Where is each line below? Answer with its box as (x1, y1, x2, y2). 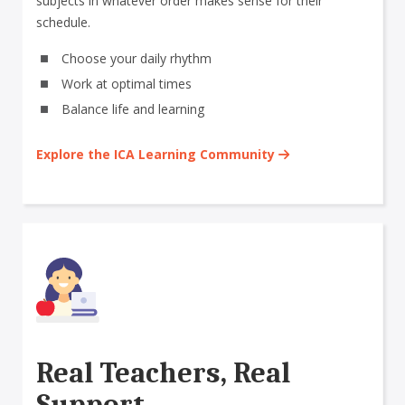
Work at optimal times (61, 75, 192, 93)
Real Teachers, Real (36, 356, 290, 391)
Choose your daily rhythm (61, 50, 212, 68)
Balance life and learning (61, 100, 204, 118)
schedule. (36, 14, 90, 32)
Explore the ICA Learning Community (36, 146, 275, 164)
